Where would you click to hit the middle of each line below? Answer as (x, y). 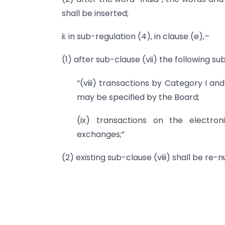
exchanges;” (101, 135)
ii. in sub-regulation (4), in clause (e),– (136, 36)
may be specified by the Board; (138, 97)
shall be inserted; (95, 13)
